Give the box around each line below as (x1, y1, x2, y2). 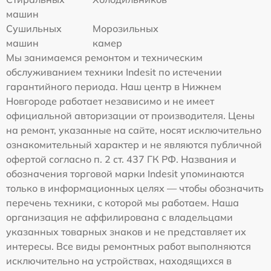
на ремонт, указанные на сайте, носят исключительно (6, 123, 261, 136)
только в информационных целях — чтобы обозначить (6, 181, 264, 194)
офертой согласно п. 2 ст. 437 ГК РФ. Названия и (6, 152, 237, 165)
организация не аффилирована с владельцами (6, 211, 233, 223)
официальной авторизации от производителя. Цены (6, 109, 255, 122)
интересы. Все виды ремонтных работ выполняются (6, 240, 251, 252)
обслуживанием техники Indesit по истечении (6, 65, 222, 78)
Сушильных (6, 22, 62, 34)
